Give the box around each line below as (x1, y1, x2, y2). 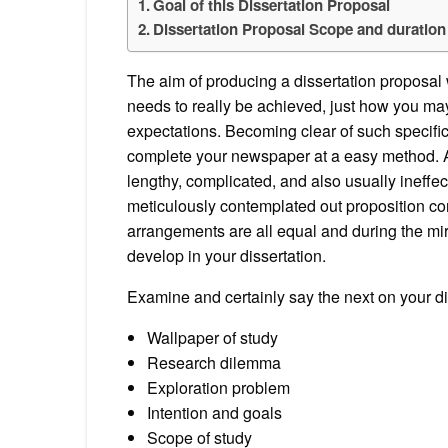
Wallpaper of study (147, 326, 278, 350)
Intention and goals (147, 401, 282, 425)
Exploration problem (147, 376, 290, 400)
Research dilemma (147, 351, 281, 375)
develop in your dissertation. (127, 244, 326, 268)
